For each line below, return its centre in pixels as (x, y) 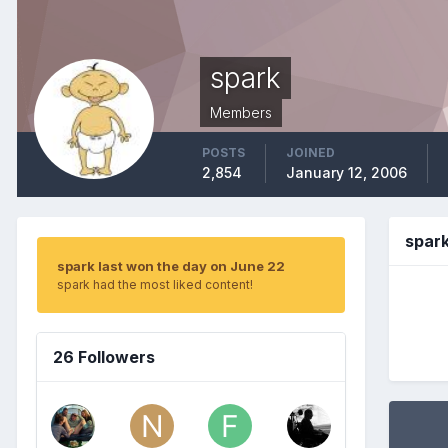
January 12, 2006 (346, 172)
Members (241, 112)
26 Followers (104, 356)
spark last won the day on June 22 (171, 265)
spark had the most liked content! (155, 284)
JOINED (310, 152)
